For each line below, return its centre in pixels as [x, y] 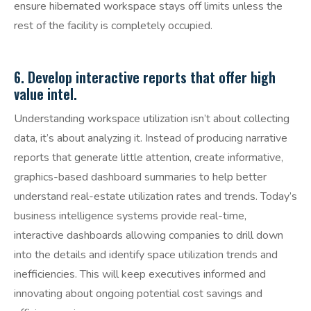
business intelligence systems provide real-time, [130, 216]
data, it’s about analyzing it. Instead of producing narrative [151, 138]
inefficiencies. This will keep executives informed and [140, 275]
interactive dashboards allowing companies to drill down [149, 236]
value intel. [45, 94]
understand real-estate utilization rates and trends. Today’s [155, 197]
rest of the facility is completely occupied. [113, 26]
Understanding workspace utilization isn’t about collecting [152, 119]
